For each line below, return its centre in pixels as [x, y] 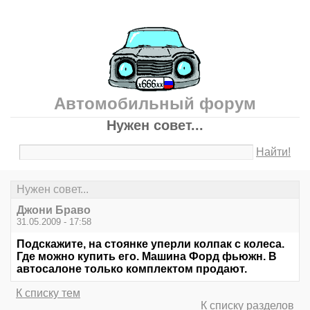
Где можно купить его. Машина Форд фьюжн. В [147, 257]
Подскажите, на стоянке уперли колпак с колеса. [151, 244]
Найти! [274, 152]
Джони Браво [54, 210]
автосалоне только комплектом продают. [132, 269]
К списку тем [48, 293]
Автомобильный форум [155, 103]
